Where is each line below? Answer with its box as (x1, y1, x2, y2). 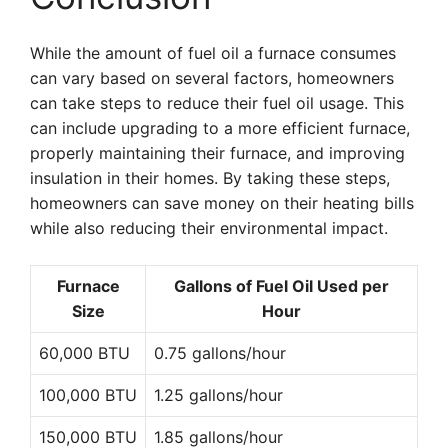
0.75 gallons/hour (154, 343, 286, 363)
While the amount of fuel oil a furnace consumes (30, 43, 396, 63)
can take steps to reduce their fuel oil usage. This (30, 93, 404, 113)
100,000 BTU (39, 385, 137, 405)
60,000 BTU (39, 343, 130, 363)
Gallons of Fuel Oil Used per (174, 276, 389, 296)
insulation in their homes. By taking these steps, (30, 168, 390, 188)
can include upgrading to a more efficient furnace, (30, 118, 410, 138)
